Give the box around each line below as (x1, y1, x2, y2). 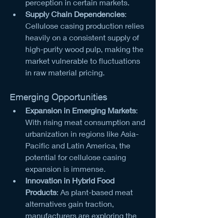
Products (25, 187, 56, 197)
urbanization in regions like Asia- (25, 128, 139, 138)
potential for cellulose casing (25, 152, 126, 162)
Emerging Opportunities (10, 91, 108, 102)
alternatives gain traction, (25, 199, 114, 208)
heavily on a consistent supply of (25, 32, 139, 42)
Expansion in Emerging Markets (25, 105, 136, 115)
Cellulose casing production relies (25, 20, 144, 30)
